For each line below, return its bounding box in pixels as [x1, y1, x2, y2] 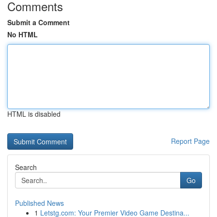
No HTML [7, 30, 38, 39]
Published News [15, 198, 64, 208]
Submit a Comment [7, 17, 70, 27]
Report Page [171, 136, 210, 146]
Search [15, 162, 37, 172]
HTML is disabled [7, 109, 61, 119]
